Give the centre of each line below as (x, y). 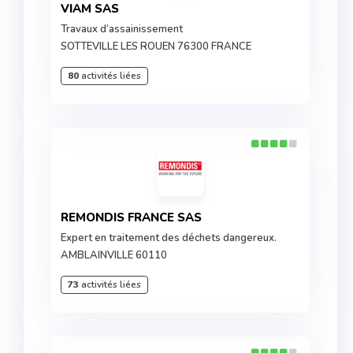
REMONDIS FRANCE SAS (135, 217)
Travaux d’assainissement (122, 29)
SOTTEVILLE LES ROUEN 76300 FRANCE (156, 46)
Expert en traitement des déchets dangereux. (169, 238)
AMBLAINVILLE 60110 (114, 255)
